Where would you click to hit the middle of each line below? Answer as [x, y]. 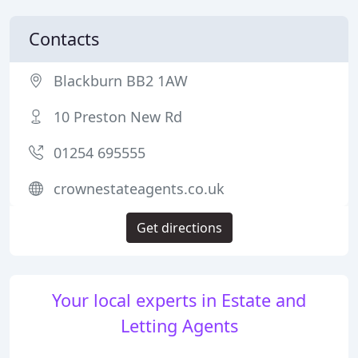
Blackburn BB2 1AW [121, 81]
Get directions [179, 228]
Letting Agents [179, 326]
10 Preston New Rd [118, 117]
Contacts [64, 39]
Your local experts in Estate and [179, 300]
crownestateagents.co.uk [139, 189]
